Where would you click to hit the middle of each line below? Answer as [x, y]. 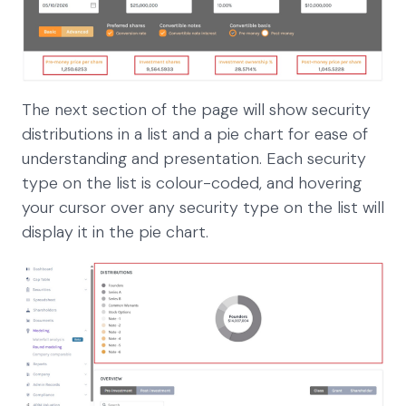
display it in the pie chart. [115, 232]
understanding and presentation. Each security [194, 159]
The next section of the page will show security [196, 110]
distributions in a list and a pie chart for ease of [195, 135]
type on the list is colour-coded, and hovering [192, 184]
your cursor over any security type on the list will [203, 208]
